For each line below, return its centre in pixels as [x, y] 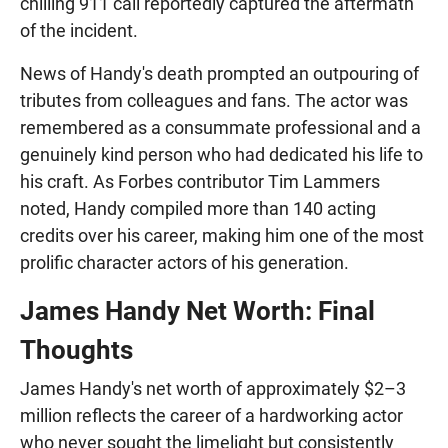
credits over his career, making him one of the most [222, 235]
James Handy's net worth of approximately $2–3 [213, 388]
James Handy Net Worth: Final [197, 310]
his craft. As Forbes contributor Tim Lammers [200, 181]
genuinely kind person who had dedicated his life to [221, 154]
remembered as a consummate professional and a [220, 127]
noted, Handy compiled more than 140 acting [198, 208]
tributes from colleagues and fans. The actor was [214, 100]
